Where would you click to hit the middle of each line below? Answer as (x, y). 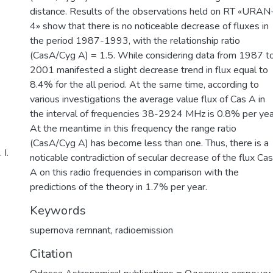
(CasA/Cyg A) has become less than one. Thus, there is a (149, 143)
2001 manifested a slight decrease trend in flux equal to (149, 70)
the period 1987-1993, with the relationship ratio (135, 41)
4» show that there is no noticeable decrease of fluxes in (149, 26)
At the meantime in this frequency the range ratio (133, 128)
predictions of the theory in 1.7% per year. (119, 187)
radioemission (144, 230)
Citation (51, 253)
